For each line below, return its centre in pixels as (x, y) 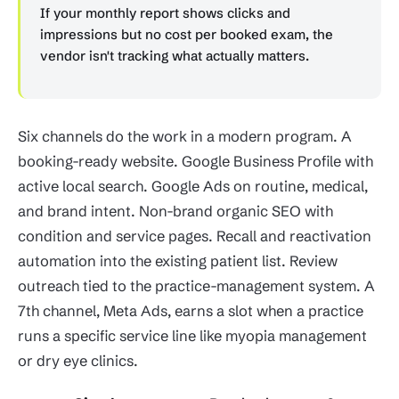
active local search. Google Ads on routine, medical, (193, 187)
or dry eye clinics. (78, 361)
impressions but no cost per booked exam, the (187, 35)
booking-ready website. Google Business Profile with (195, 162)
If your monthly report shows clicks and (165, 13)
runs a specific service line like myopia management (192, 336)
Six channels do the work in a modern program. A (185, 137)
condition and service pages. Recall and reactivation (195, 236)
